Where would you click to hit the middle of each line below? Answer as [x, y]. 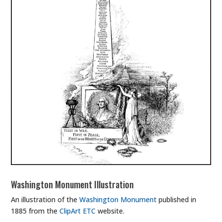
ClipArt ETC [78, 211]
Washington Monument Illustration [73, 184]
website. [110, 211]
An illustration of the [45, 199]
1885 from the [35, 211]
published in [177, 199]
